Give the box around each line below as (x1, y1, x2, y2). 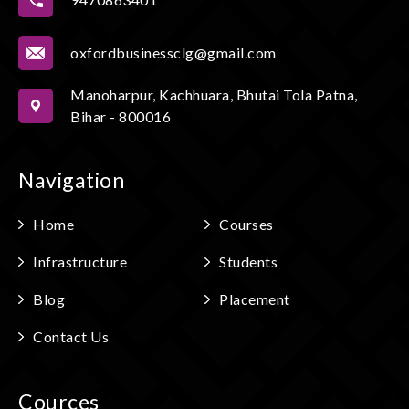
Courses (219, 215, 274, 233)
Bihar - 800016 (70, 107, 171, 125)
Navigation (18, 166, 124, 193)
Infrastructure (33, 252, 127, 270)
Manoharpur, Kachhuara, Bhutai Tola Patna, (70, 85, 358, 103)
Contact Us (33, 327, 109, 345)
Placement (219, 289, 290, 308)
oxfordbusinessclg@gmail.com (70, 43, 277, 61)
